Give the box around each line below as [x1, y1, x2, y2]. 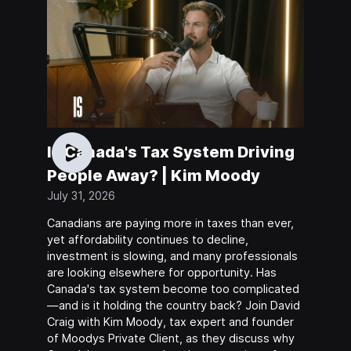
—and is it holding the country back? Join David [46, 299, 300, 313]
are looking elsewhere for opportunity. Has [46, 266, 277, 280]
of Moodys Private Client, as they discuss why [46, 331, 295, 346]
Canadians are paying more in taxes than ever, [46, 216, 294, 230]
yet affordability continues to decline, [46, 233, 248, 247]
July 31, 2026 [46, 188, 115, 202]
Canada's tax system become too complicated [46, 282, 299, 296]
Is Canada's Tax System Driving [46, 142, 295, 161]
